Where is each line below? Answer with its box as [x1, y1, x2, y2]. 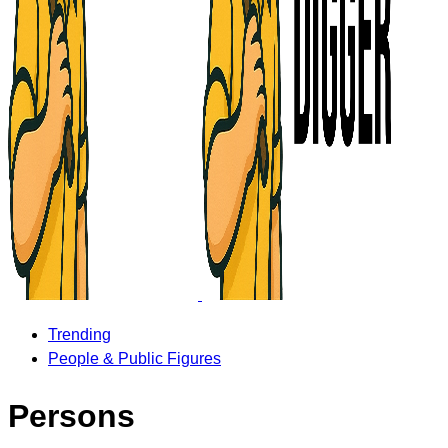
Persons [8, 398, 135, 435]
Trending [48, 326, 111, 343]
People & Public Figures [48, 350, 221, 367]
